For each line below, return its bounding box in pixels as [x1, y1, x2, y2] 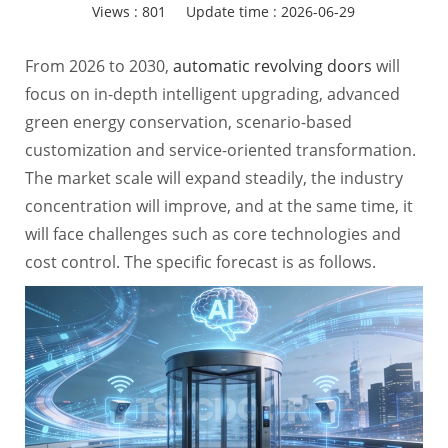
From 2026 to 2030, [24, 55, 173, 77]
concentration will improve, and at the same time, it [24, 195, 413, 217]
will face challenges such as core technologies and [24, 223, 401, 245]
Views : [92, 2, 143, 21]
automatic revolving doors [172, 55, 372, 77]
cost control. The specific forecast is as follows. [24, 251, 376, 273]
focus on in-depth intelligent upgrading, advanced [24, 83, 400, 105]
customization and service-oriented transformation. [24, 139, 416, 161]
